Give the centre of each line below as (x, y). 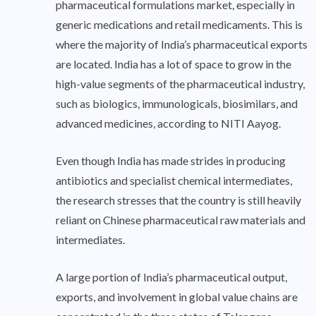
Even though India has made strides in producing (171, 161)
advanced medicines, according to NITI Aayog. (168, 123)
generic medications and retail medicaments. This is (179, 25)
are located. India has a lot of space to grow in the (174, 64)
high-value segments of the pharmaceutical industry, (180, 84)
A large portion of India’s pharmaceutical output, (171, 277)
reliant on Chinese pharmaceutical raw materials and (181, 220)
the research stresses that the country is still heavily (178, 200)
